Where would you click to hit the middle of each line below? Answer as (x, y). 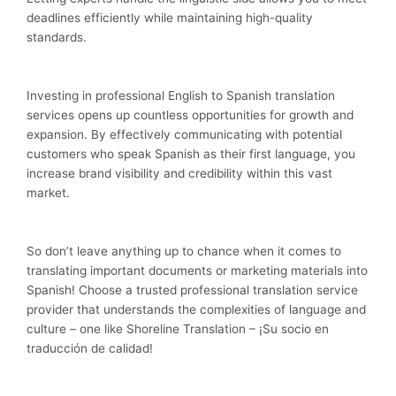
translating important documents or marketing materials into (197, 270)
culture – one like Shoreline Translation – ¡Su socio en (178, 328)
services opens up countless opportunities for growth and (190, 115)
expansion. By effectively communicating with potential (184, 135)
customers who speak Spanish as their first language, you (191, 154)
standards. (57, 38)
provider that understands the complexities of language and (196, 309)
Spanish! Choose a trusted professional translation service (192, 289)
